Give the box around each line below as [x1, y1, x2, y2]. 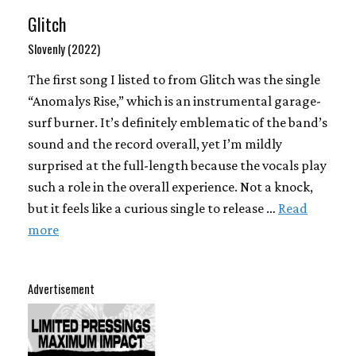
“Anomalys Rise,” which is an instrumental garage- [28, 93, 321, 109]
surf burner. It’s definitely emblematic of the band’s [28, 114, 327, 130]
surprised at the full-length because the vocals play [28, 157, 327, 173]
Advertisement [28, 281, 95, 297]
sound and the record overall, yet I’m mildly [28, 136, 282, 152]
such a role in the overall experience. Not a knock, [28, 179, 313, 195]
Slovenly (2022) [28, 40, 100, 57]
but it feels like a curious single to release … [28, 200, 278, 216]
